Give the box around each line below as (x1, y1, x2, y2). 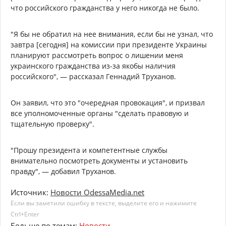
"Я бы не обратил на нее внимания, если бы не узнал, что (11, 29, 213, 39)
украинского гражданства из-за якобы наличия (11, 61, 176, 71)
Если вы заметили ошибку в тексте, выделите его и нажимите (11, 199, 197, 208)
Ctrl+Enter (11, 210, 39, 219)
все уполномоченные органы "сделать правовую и (11, 108, 189, 119)
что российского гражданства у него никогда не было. (11, 3, 199, 13)
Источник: (11, 187, 50, 198)
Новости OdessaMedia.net (50, 187, 144, 198)
